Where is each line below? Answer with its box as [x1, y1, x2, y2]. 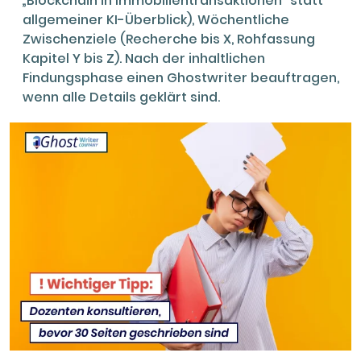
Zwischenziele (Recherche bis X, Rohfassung [23, 29, 315, 48]
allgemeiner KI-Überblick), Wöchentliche [23, 10, 289, 29]
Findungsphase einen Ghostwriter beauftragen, [23, 68, 339, 87]
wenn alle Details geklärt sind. [23, 87, 223, 106]
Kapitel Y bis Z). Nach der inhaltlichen [23, 48, 265, 68]
